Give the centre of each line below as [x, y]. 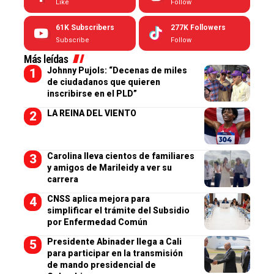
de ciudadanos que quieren [103, 82]
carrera [62, 179]
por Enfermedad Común [97, 222]
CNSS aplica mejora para [98, 198]
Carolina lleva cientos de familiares [120, 156]
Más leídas [46, 59]
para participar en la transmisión [115, 253]
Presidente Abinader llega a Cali [114, 241]
